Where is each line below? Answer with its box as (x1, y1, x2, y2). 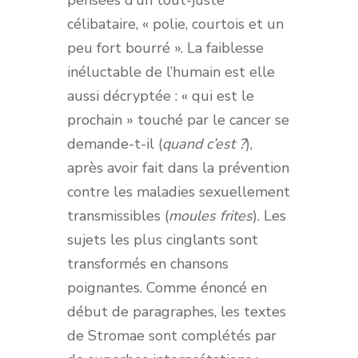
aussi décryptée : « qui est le (67, 86, 254, 106)
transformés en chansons (67, 254, 229, 274)
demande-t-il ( (67, 134, 162, 154)
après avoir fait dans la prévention (67, 158, 289, 178)
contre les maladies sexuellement (67, 182, 290, 202)
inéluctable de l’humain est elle (67, 62, 275, 82)
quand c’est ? (162, 134, 245, 154)
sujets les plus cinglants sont (67, 230, 258, 250)
